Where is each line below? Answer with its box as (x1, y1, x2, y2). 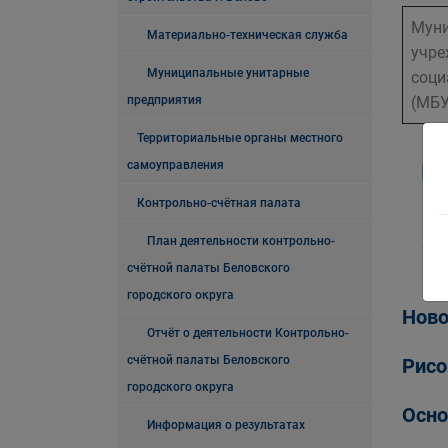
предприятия (127, 93, 202, 107)
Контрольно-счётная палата (137, 196, 301, 210)
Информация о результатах (147, 418, 305, 432)
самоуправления (127, 158, 224, 172)
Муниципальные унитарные (147, 66, 309, 80)
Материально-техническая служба (147, 28, 348, 42)
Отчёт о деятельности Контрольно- (147, 326, 349, 340)
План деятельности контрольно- (147, 234, 335, 248)
